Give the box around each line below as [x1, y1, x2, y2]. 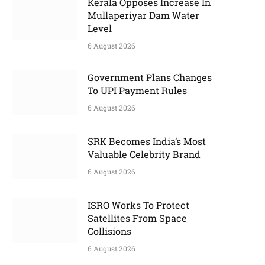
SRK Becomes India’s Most [88, 135, 206, 147]
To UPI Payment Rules [88, 84, 187, 96]
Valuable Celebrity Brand [88, 148, 201, 160]
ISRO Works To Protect [88, 199, 189, 211]
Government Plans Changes [88, 71, 212, 83]
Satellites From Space [88, 212, 187, 224]
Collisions [88, 225, 131, 237]
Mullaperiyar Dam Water [88, 9, 199, 21]
